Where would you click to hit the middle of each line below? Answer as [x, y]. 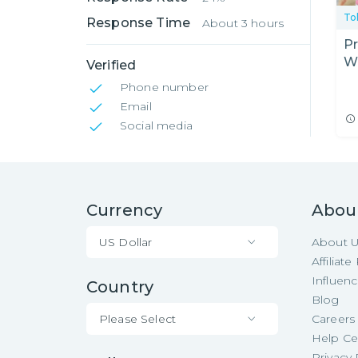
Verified [111, 66]
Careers [334, 319]
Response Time [138, 23]
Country [120, 287]
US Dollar [126, 242]
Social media [156, 126]
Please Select [137, 318]
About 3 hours [243, 24]
